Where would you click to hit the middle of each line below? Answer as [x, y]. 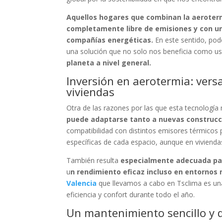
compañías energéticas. [111, 40]
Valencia [82, 183]
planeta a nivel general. [110, 63]
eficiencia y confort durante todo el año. [132, 194]
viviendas [91, 92]
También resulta [94, 160]
